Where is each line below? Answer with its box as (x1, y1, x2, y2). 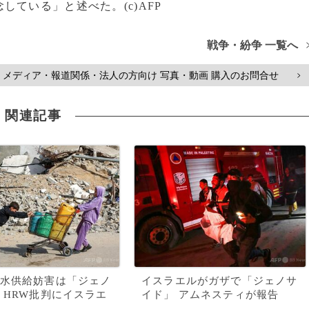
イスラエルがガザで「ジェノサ (141, 275, 298, 286)
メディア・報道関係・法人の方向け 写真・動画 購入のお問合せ (3, 70, 279, 81)
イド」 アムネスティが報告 (141, 289, 279, 300)
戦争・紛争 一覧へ (207, 39, 299, 51)
